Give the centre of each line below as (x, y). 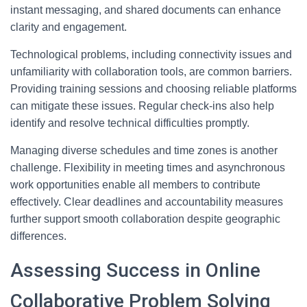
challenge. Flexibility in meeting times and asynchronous (148, 168)
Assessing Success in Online (135, 270)
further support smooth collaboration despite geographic (145, 219)
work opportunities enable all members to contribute (135, 185)
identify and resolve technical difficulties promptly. (130, 123)
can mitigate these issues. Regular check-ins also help (142, 106)
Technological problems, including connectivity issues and (151, 54)
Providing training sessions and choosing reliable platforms (153, 89)
